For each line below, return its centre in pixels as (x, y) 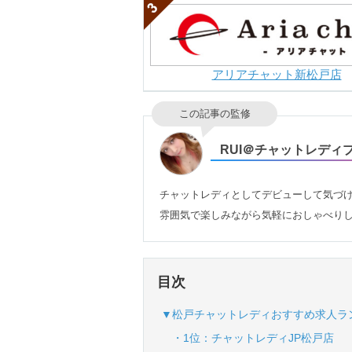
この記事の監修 (214, 113)
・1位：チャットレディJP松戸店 (247, 337)
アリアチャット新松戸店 (277, 75)
